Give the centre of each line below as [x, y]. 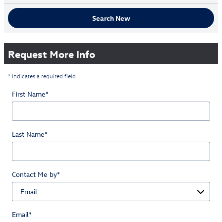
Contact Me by [34, 174]
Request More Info [52, 53]
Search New [111, 18]
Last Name [28, 134]
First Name [29, 94]
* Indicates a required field [42, 76]
